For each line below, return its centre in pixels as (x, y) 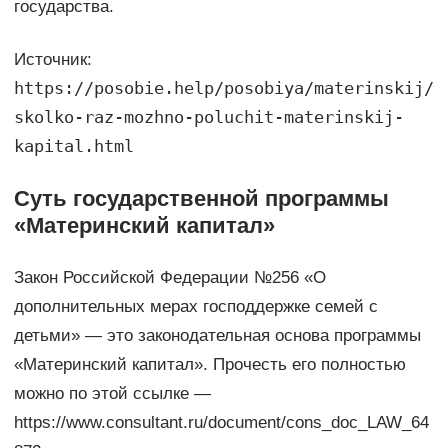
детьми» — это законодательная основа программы (217, 335)
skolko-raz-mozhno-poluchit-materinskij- (208, 116)
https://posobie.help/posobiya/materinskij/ (223, 87)
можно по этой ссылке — (112, 393)
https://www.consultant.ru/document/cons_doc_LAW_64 (221, 422)
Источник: (52, 59)
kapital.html (73, 145)
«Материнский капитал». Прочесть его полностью (209, 364)
